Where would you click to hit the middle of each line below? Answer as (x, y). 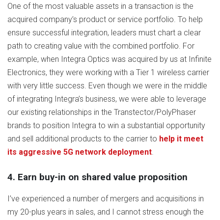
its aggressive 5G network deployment (80, 152)
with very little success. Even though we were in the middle (107, 86)
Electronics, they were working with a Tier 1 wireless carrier (108, 73)
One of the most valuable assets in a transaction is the (100, 6)
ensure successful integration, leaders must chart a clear (104, 33)
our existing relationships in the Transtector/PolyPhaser (102, 112)
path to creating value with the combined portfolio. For (101, 46)
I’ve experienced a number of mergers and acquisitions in (106, 199)
